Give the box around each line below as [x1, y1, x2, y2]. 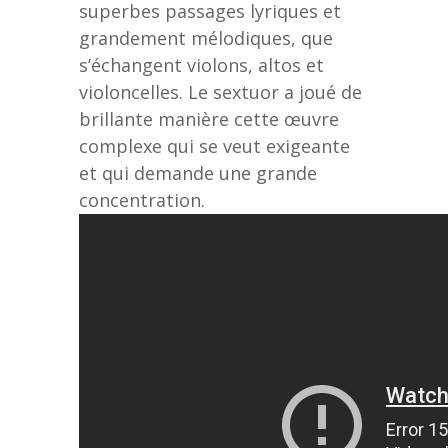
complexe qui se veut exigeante [79, 133, 350, 158]
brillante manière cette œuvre [79, 106, 339, 131]
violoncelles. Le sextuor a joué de [79, 79, 362, 104]
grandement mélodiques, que [79, 25, 333, 50]
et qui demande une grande [79, 160, 317, 185]
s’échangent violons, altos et [79, 52, 324, 77]
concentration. [79, 187, 205, 212]
